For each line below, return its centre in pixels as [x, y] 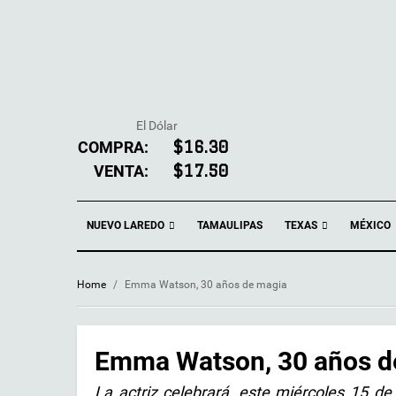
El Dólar [156, 126]
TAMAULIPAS [230, 226]
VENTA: [121, 171]
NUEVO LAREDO [127, 225]
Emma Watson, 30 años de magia [206, 285]
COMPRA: [113, 147]
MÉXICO [370, 226]
